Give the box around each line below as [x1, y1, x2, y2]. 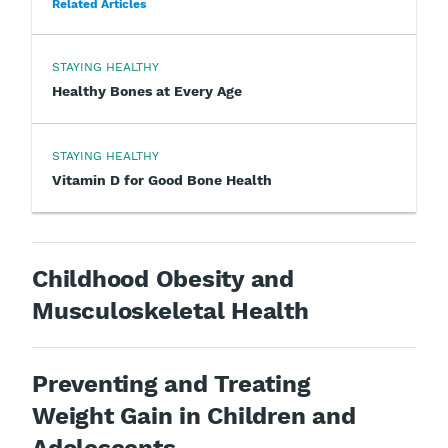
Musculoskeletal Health [32, 296, 309, 325]
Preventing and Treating [32, 369, 311, 398]
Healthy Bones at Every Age [52, 82, 242, 99]
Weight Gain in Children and [32, 401, 356, 430]
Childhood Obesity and [32, 264, 294, 293]
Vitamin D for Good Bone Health [52, 171, 272, 188]
